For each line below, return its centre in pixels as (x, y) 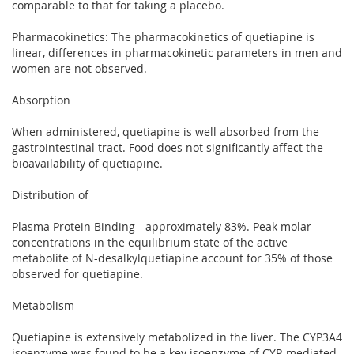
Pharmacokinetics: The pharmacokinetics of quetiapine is (163, 36)
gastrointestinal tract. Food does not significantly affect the (168, 147)
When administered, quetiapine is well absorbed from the (166, 131)
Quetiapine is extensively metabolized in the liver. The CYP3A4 (177, 337)
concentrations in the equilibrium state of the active (150, 242)
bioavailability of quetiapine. (87, 163)
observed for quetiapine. (77, 273)
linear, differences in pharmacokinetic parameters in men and (177, 52)
